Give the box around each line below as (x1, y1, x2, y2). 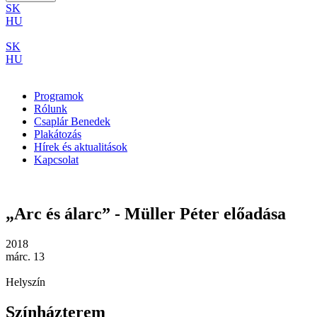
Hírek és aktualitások (34, 141, 127, 153)
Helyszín (6, 275, 45, 288)
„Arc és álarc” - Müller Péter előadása (6, 204, 286, 223)
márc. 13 (6, 250, 45, 263)
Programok (34, 90, 83, 102)
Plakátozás (34, 128, 81, 140)
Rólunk (34, 103, 67, 115)
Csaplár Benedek (34, 115, 110, 127)
